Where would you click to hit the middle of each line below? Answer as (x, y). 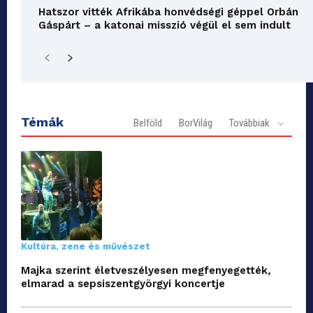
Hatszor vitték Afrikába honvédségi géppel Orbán (168, 12)
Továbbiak (249, 123)
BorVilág (196, 123)
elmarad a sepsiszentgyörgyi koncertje (123, 283)
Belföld (148, 123)
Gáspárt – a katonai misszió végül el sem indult (165, 25)
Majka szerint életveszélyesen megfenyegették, (146, 270)
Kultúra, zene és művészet (86, 246)
